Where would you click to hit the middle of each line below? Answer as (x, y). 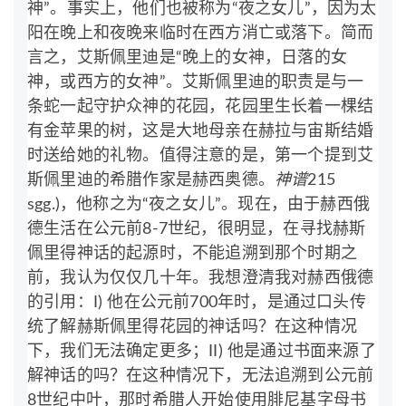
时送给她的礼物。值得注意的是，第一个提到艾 (201, 155)
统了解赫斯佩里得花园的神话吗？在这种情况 (193, 327)
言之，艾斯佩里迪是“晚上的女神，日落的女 (187, 58)
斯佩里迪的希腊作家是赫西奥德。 (151, 180)
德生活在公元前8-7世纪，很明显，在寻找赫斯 (197, 229)
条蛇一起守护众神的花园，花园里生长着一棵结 (201, 106)
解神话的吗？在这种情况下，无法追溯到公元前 (201, 376)
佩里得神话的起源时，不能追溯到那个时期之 (193, 253)
